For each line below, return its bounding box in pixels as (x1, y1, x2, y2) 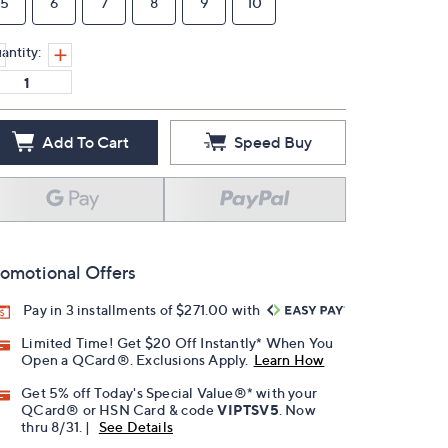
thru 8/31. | (21, 418, 94, 436)
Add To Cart (41, 132, 129, 152)
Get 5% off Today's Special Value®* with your (21, 384, 318, 402)
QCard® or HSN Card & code (21, 401, 218, 419)
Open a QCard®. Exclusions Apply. (21, 351, 249, 369)
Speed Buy (234, 132, 312, 152)
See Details (98, 418, 174, 436)
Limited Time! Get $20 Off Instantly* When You (21, 334, 334, 352)
